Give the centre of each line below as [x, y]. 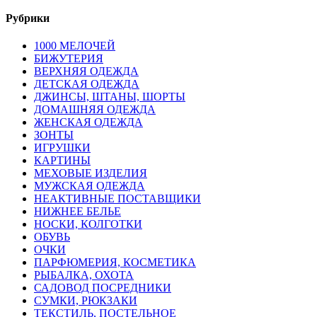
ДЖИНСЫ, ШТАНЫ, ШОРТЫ [110, 96]
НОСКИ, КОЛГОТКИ [88, 224]
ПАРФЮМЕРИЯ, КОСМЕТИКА [115, 262]
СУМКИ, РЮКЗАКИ [86, 300]
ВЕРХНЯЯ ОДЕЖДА [86, 71]
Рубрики [28, 18]
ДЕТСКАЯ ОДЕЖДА [87, 83]
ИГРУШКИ [62, 147]
